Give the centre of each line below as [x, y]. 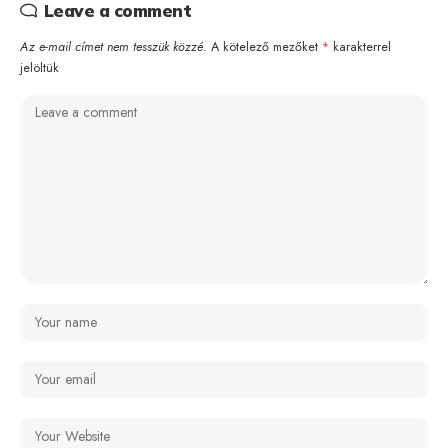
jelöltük [39, 67]
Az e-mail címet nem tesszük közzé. [113, 46]
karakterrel [360, 46]
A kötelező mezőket [266, 46]
